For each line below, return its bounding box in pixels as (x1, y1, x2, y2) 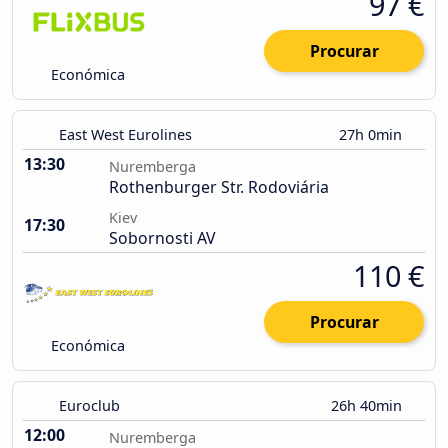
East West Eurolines (59, 125, 192, 145)
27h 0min (339, 125, 406, 145)
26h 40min (331, 396, 406, 416)
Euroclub (59, 396, 120, 416)
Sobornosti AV (109, 227, 216, 250)
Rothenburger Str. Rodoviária (109, 176, 329, 199)
